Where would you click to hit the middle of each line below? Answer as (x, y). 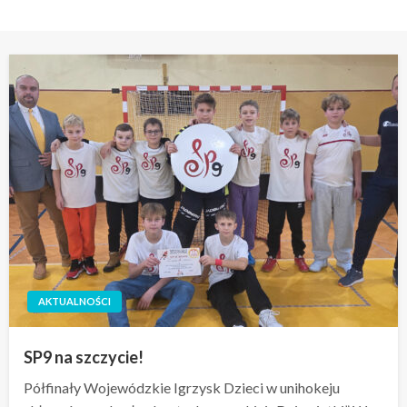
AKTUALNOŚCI (74, 301)
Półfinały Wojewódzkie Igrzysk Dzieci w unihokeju (182, 387)
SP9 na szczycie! (84, 357)
